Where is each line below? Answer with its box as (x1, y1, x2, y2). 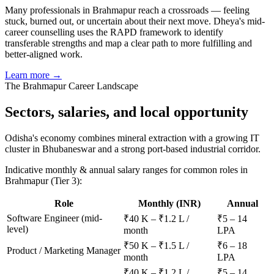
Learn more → (5, 70, 62, 81)
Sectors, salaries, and (5, 104, 136, 120)
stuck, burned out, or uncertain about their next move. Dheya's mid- (5, 16, 265, 27)
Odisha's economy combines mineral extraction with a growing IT (5, 133, 259, 144)
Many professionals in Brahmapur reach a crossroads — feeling (5, 5, 250, 16)
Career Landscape (66, 81, 138, 92)
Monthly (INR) (138, 198, 201, 209)
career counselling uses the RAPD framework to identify (5, 27, 223, 38)
